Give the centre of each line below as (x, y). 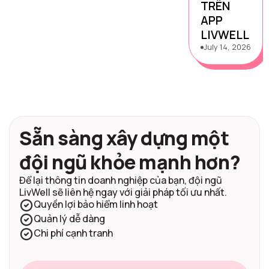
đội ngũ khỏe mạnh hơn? (130, 162)
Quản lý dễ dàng (69, 218)
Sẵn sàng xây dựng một (124, 138)
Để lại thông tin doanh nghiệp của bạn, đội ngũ (121, 180)
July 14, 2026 (227, 47)
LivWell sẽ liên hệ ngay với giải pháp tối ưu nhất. (123, 192)
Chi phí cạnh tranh (73, 233)
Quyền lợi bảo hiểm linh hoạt (96, 204)
